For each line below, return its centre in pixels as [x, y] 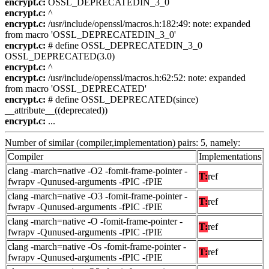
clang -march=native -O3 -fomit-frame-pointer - [98, 196]
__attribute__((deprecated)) [56, 110]
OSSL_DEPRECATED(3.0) [60, 56]
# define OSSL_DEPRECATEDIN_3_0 [124, 46]
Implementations [230, 157]
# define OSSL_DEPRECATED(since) [122, 100]
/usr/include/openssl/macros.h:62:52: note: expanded [146, 78]
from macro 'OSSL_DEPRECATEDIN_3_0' [90, 35]
